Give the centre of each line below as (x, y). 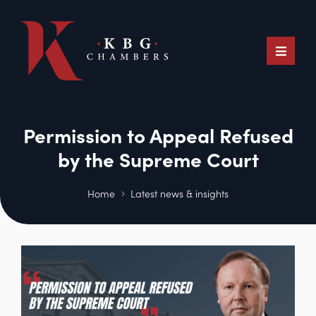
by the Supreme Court (158, 159)
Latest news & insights (179, 194)
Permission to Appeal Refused (158, 135)
